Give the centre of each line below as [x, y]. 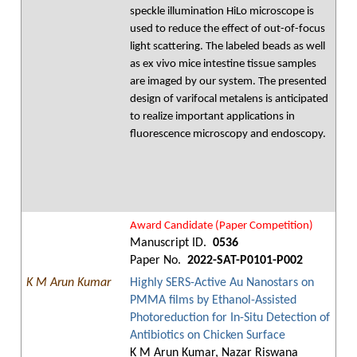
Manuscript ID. [170, 243]
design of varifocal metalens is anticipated [229, 99]
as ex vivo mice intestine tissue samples [223, 64]
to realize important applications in [212, 117]
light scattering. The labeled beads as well [228, 47]
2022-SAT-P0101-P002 [243, 261]
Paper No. [157, 261]
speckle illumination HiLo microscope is [222, 12]
